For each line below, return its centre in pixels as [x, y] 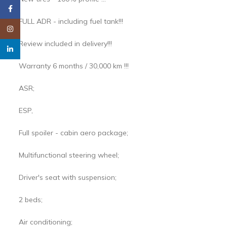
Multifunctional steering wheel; [69, 155]
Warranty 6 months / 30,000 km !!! [74, 66]
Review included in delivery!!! [65, 44]
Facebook [36, 9]
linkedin [32, 49]
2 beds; [31, 200]
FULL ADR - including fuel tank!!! [71, 22]
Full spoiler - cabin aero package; [73, 133]
